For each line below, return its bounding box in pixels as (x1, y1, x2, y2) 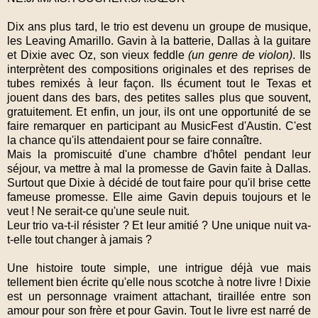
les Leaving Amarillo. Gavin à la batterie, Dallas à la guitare (7, 34, 311, 47)
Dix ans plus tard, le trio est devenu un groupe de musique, (7, 20, 311, 33)
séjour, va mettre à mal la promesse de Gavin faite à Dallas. (7, 162, 311, 175)
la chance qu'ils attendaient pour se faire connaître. (7, 133, 262, 146)
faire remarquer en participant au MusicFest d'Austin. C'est (7, 119, 311, 132)
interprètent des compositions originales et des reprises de (7, 62, 311, 75)
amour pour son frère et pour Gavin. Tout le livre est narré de (7, 304, 311, 317)
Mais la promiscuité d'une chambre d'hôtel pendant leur (7, 148, 311, 160)
